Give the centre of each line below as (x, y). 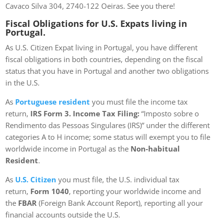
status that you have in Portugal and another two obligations (107, 71)
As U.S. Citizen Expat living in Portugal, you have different (102, 48)
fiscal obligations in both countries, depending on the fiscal (104, 59)
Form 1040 (50, 191)
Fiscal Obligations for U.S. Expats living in (97, 24)
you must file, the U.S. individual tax (119, 180)
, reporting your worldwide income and (135, 191)
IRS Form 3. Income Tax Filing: (85, 114)
